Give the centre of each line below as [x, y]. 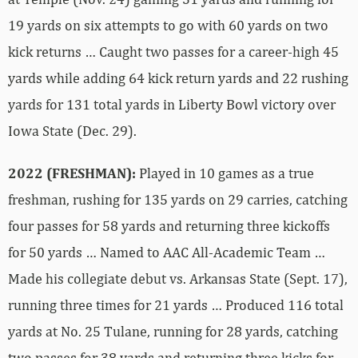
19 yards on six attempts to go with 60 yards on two [168, 26]
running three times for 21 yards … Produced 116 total [176, 305]
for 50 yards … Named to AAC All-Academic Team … [167, 253]
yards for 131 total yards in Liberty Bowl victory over [172, 105]
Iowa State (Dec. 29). [72, 131]
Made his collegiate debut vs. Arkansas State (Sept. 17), [178, 279]
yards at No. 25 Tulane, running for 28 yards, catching [173, 332]
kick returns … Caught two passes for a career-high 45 [173, 52]
